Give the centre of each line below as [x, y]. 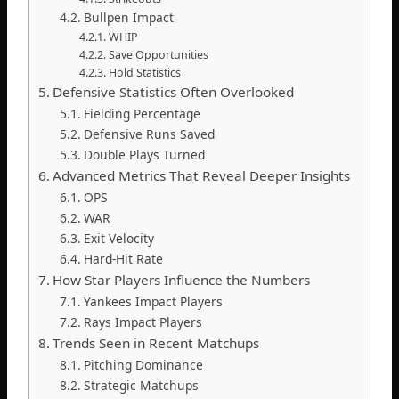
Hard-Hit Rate [123, 259]
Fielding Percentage [142, 114]
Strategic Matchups [141, 386]
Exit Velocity [118, 239]
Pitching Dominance [143, 365]
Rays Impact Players [142, 322]
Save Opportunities [158, 55]
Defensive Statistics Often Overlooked [174, 92]
